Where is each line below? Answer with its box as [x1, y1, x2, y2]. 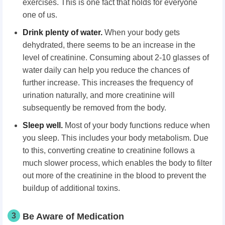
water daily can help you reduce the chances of [23, 65, 189, 74]
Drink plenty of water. [23, 28, 102, 37]
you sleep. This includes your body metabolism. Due [23, 133, 208, 142]
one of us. [23, 10, 57, 19]
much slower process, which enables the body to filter [23, 158, 212, 167]
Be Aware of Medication [23, 211, 124, 221]
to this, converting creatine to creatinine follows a [23, 146, 195, 155]
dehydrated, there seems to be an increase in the [23, 40, 195, 49]
